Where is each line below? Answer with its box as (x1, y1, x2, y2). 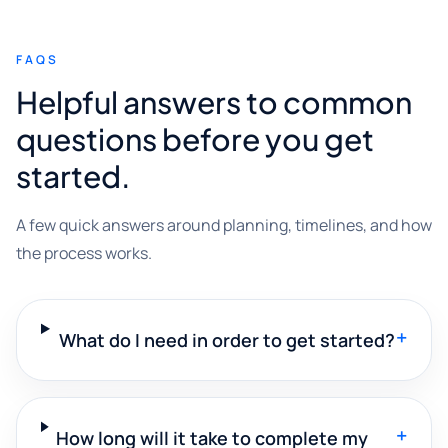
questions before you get (16, 119, 374, 158)
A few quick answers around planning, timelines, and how (16, 213, 432, 236)
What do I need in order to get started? (58, 327, 395, 352)
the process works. (16, 241, 152, 264)
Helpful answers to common (16, 82, 412, 121)
